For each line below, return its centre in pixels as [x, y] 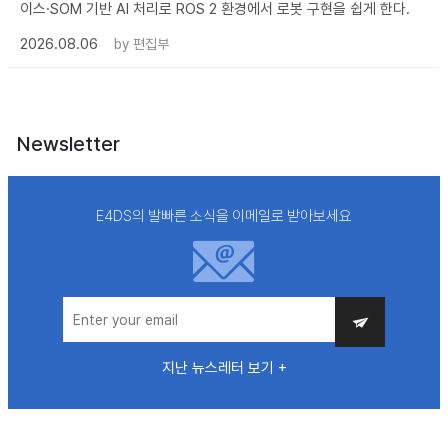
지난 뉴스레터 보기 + [224, 368]
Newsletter [68, 144]
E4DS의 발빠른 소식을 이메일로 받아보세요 [224, 216]
